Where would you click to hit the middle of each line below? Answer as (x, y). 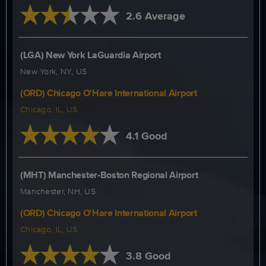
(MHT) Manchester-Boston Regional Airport (109, 175)
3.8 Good (148, 256)
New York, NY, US (54, 71)
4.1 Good (146, 136)
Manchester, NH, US (58, 191)
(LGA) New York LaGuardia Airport (91, 55)
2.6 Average (155, 16)
